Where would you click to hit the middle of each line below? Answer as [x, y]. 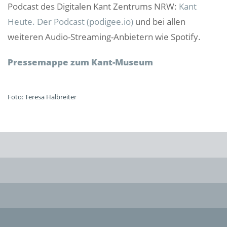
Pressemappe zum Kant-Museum [80, 62]
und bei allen [159, 22]
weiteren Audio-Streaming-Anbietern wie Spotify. [104, 37]
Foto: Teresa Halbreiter [42, 97]
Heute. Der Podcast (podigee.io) [70, 22]
